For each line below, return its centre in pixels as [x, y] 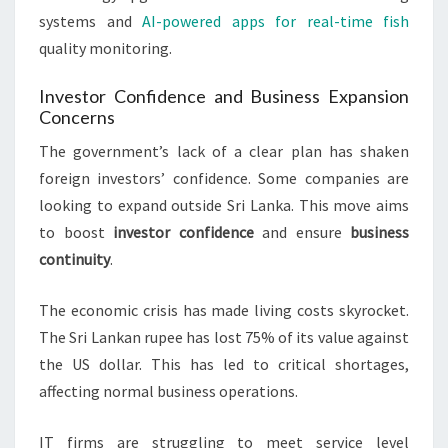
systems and [90, 21]
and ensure [301, 232]
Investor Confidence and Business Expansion [224, 96]
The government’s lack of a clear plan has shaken [224, 151]
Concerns [77, 117]
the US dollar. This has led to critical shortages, [224, 364]
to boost [76, 232]
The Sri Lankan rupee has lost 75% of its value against [224, 337]
